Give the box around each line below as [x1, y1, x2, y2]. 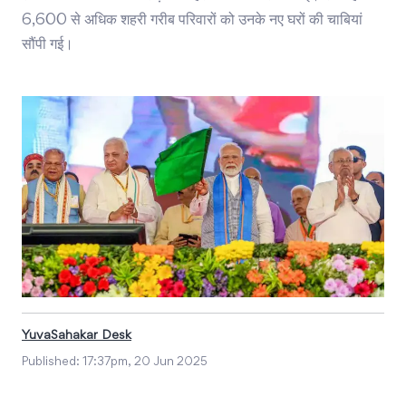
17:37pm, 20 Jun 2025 [82, 357, 208, 369]
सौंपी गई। [22, 38, 73, 53]
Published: [22, 357, 82, 369]
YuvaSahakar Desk [22, 330, 131, 343]
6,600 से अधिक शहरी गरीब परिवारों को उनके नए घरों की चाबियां [22, 14, 362, 29]
